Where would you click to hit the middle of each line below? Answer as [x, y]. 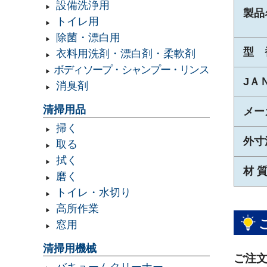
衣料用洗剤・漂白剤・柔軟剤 [125, 54]
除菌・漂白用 [88, 38]
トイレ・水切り [93, 193]
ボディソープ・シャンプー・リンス [131, 70]
